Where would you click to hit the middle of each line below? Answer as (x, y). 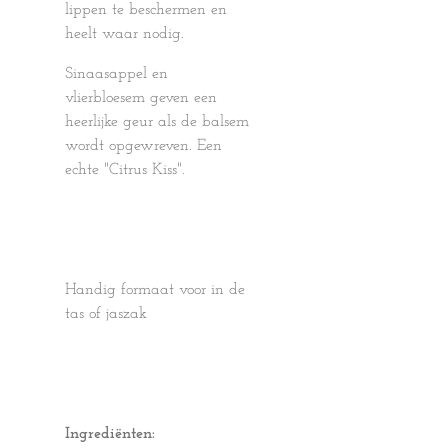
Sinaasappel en (116, 74)
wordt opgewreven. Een (143, 146)
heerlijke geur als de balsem (157, 122)
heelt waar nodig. (124, 34)
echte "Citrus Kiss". (125, 170)
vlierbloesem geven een (141, 98)
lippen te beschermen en (146, 10)
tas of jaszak (106, 314)
